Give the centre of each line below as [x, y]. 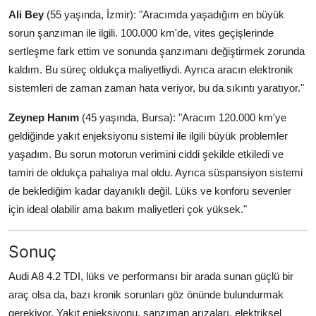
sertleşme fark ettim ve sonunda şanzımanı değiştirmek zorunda [157, 51]
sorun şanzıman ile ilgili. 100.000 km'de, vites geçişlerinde [141, 33]
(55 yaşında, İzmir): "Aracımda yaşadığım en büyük [164, 15]
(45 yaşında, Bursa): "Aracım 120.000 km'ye [183, 118]
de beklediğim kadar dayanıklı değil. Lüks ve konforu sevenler [150, 191]
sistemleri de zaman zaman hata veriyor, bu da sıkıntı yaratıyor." [156, 88]
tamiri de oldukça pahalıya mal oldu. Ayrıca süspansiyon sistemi [156, 173]
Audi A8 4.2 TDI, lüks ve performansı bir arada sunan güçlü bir [151, 276]
